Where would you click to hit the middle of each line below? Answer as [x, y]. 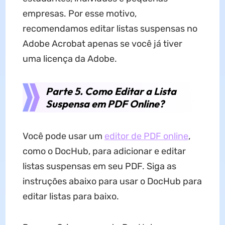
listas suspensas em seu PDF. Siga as [99, 166]
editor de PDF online [146, 136]
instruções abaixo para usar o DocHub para [112, 181]
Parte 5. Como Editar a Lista [111, 91]
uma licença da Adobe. [70, 59]
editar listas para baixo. [71, 196]
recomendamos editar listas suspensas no [110, 28]
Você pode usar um [63, 136]
